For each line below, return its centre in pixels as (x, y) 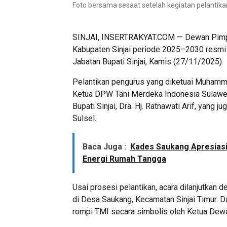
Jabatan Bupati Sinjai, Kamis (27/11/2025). (148, 62)
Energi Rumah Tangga (124, 159)
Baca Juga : (104, 147)
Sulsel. (84, 119)
